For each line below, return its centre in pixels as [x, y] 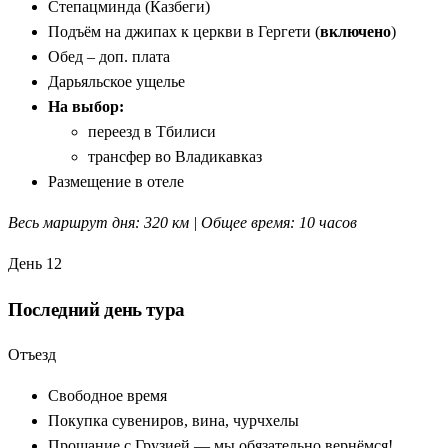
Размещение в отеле [116, 181]
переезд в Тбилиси [152, 131]
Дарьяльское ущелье [116, 81]
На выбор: [86, 106]
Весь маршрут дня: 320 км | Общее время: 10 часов [182, 222]
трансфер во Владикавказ [175, 156]
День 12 [35, 263]
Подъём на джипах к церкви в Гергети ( [184, 31]
